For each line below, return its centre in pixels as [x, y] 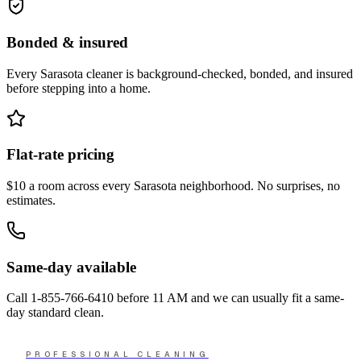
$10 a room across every [70, 186]
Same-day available [71, 267]
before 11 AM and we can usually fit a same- [229, 298]
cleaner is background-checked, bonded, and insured [218, 73]
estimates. [31, 201]
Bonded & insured [67, 42]
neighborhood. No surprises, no [258, 186]
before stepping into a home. [79, 88]
